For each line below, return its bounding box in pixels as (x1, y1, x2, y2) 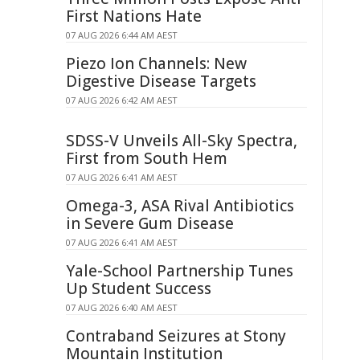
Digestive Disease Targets (66, 71, 256, 92)
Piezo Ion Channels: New (66, 53, 247, 74)
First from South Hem (66, 148, 227, 169)
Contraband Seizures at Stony (66, 325, 286, 346)
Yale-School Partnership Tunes (66, 260, 293, 281)
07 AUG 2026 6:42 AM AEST (66, 94, 178, 106)
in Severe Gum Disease (66, 213, 234, 234)
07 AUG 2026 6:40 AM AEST (66, 301, 178, 313)
